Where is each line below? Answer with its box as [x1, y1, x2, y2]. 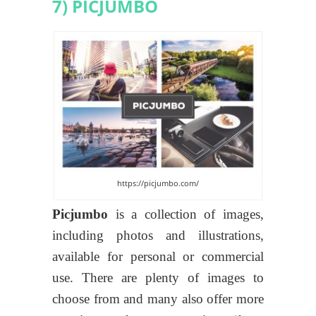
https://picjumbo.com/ [117, 177, 199, 188]
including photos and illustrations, [52, 227, 264, 243]
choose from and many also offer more [52, 291, 264, 306]
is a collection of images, [108, 206, 264, 221]
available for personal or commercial [52, 248, 264, 264]
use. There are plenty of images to [52, 269, 264, 285]
